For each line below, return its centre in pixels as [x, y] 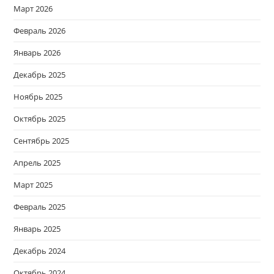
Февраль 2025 [40, 207]
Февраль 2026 [40, 31]
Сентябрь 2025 [42, 141]
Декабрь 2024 [40, 251]
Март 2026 [33, 9]
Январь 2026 [37, 53]
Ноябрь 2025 [38, 97]
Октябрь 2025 [40, 119]
